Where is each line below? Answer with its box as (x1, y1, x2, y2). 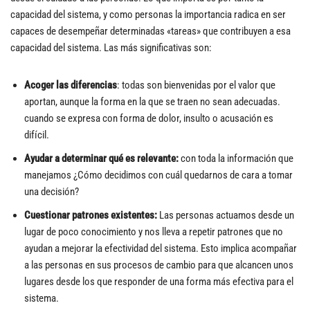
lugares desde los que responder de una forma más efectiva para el (24, 275, 293, 288)
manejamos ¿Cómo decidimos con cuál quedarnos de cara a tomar (24, 169, 293, 181)
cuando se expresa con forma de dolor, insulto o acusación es (24, 112, 273, 125)
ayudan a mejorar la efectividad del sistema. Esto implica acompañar (24, 242, 297, 255)
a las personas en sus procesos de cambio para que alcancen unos (24, 259, 293, 271)
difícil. (24, 129, 49, 141)
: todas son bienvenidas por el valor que (117, 79, 275, 91)
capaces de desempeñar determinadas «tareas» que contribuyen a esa (10, 25, 291, 37)
